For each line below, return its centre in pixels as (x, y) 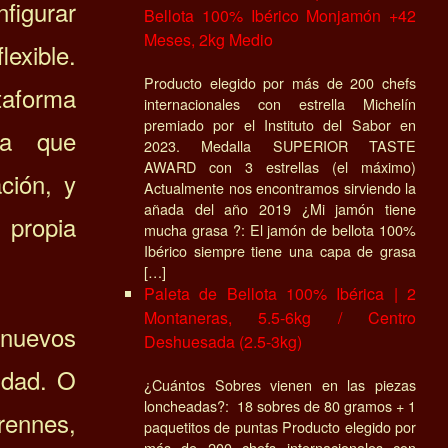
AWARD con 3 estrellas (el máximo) (280, 166)
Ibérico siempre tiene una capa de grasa (280, 250)
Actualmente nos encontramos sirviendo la (280, 187)
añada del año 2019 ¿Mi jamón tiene (280, 208)
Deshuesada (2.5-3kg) (223, 341)
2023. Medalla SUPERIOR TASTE (280, 145)
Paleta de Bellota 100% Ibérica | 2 (280, 293)
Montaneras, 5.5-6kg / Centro (280, 317)
